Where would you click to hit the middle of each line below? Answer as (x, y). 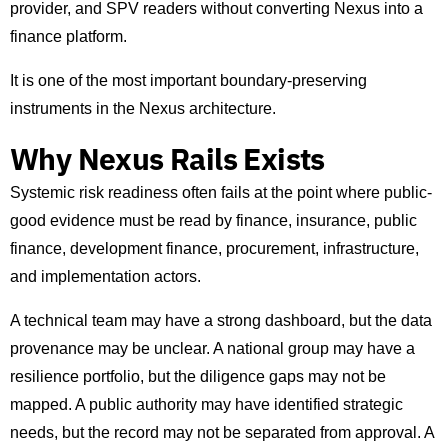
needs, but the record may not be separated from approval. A (222, 433)
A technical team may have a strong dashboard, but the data (221, 321)
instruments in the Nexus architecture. (143, 109)
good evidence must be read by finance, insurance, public (213, 221)
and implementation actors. (105, 277)
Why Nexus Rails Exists (167, 159)
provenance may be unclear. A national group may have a (212, 349)
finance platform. (68, 37)
